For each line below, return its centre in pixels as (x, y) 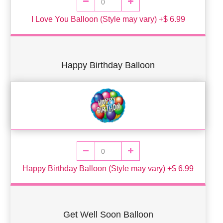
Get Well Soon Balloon (108, 215)
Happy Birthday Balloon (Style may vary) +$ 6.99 (108, 169)
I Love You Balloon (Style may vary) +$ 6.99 (108, 19)
